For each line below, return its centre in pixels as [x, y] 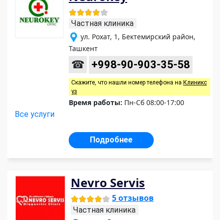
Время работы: [96, 103]
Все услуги [35, 114]
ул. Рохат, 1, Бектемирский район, [138, 37]
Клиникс [195, 83]
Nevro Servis [108, 183]
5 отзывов [133, 198]
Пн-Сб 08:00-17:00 [153, 103]
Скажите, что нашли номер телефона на [127, 83]
